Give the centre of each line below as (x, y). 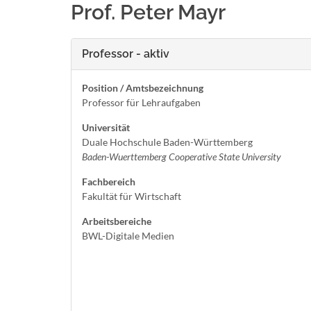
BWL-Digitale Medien (128, 236)
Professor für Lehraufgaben (141, 102)
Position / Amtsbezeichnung (143, 88)
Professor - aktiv (126, 54)
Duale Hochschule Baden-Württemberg (167, 142)
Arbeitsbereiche (117, 221)
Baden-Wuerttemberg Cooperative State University (182, 157)
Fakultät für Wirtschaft (132, 196)
